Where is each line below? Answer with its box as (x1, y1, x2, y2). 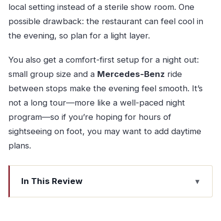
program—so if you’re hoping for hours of (8, 112, 171, 122)
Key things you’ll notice (21, 193, 107, 203)
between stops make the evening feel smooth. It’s (8, 83, 203, 94)
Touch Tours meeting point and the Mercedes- (21, 210, 194, 220)
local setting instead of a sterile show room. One (8, 2, 194, 12)
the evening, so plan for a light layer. (8, 31, 150, 41)
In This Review (21, 176, 83, 186)
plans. (8, 141, 31, 151)
